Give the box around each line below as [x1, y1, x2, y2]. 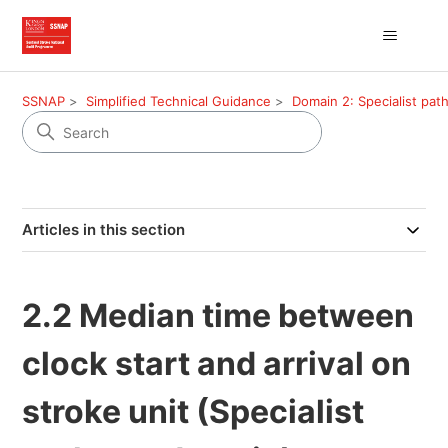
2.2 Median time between [22, 296, 415, 335]
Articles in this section [22, 220, 186, 239]
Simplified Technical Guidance [86, 93, 272, 109]
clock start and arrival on [22, 344, 412, 383]
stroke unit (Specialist [22, 392, 365, 431]
